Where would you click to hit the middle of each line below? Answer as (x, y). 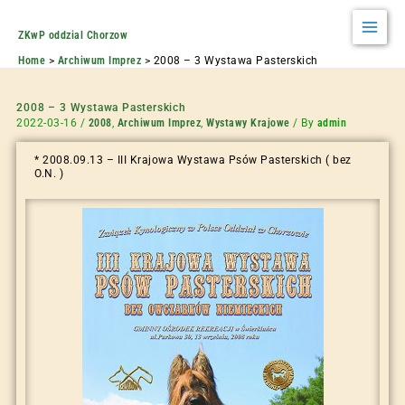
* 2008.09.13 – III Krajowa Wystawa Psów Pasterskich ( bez (193, 160)
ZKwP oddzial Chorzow (73, 35)
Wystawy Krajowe (248, 123)
